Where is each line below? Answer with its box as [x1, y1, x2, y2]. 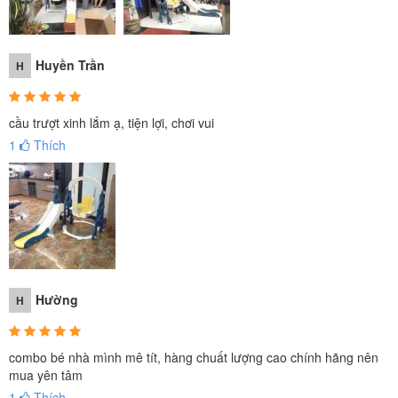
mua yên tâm [9, 365, 83, 384]
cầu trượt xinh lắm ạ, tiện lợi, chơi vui [9, 113, 214, 131]
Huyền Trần [36, 55, 105, 74]
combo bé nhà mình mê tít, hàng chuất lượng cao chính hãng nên [9, 347, 378, 366]
